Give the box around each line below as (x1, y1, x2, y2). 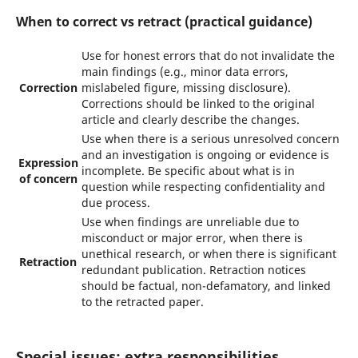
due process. (81, 195, 150, 211)
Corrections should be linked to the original (81, 96, 315, 112)
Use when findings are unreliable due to (81, 214, 299, 230)
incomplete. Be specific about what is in (81, 163, 295, 179)
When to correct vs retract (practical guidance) (15, 13, 312, 31)
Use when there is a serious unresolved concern (81, 131, 340, 147)
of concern (18, 171, 78, 187)
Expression (18, 155, 78, 171)
